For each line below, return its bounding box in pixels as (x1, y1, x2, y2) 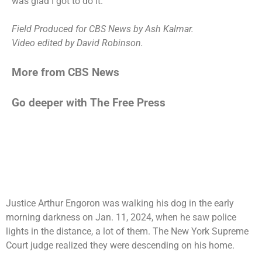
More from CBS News (12, 65, 119, 79)
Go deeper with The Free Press (12, 96, 166, 109)
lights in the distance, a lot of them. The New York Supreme (6, 225, 249, 237)
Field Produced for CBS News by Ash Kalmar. (12, 23, 194, 35)
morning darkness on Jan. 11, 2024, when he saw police (6, 211, 236, 223)
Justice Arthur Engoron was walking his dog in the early (6, 197, 234, 209)
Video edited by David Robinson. (12, 37, 143, 49)
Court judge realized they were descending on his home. (6, 239, 235, 251)
